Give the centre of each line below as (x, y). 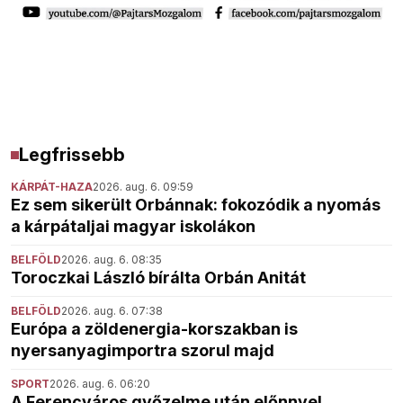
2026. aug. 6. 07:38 (112, 311)
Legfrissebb (72, 155)
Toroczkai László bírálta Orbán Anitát (158, 278)
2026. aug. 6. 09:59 (143, 187)
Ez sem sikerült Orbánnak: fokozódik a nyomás (196, 205)
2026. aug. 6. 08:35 (112, 260)
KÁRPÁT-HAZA (52, 187)
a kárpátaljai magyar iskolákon (133, 227)
